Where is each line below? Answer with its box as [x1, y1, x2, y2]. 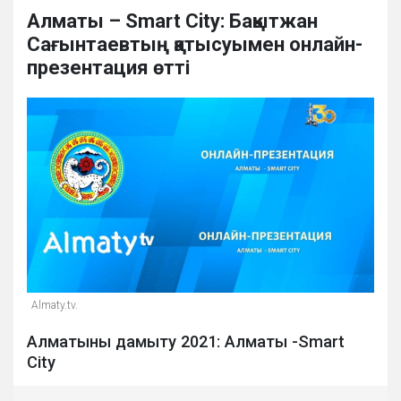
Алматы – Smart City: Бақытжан [27, 10, 318, 33]
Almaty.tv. [31, 299, 78, 312]
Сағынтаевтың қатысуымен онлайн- [27, 33, 363, 56]
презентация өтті [27, 56, 190, 80]
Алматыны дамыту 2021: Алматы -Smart [27, 332, 345, 352]
